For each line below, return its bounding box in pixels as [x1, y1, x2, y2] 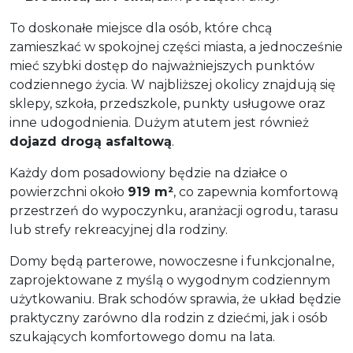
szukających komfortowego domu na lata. [9, 329, 275, 344]
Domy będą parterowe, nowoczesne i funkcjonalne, [9, 253, 334, 269]
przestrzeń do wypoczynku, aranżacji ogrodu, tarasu [9, 203, 339, 218]
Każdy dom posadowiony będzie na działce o [9, 165, 288, 180]
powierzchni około [9, 184, 128, 199]
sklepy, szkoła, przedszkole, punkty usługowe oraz [9, 95, 325, 111]
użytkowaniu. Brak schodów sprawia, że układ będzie [9, 291, 341, 307]
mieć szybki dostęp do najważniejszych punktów [9, 58, 314, 73]
